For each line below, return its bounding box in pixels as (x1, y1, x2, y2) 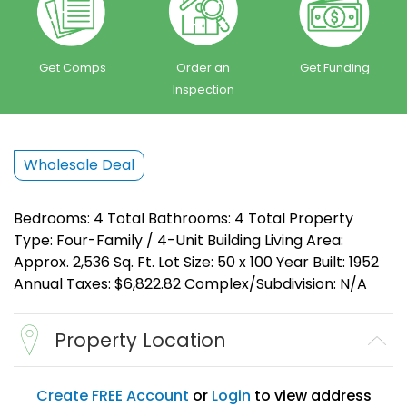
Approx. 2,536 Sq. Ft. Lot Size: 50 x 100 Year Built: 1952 (14, 252, 379, 273)
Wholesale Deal (24, 154, 134, 176)
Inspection (172, 82, 234, 98)
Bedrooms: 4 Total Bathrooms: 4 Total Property (14, 208, 353, 230)
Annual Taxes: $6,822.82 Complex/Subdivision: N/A (14, 273, 367, 295)
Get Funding (299, 60, 370, 76)
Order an (176, 60, 231, 76)
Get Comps (38, 60, 106, 76)
